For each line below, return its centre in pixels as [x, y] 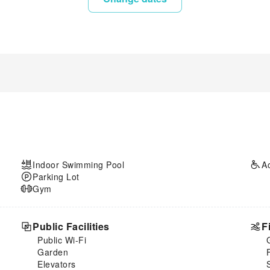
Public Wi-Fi [62, 240]
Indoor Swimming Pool [78, 164]
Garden [53, 252]
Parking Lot [56, 176]
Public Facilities [71, 226]
